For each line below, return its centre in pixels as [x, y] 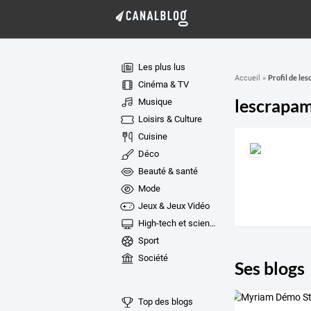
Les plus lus [160, 67]
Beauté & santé [167, 171]
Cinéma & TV [162, 84]
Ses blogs [269, 268]
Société [152, 258]
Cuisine [151, 136]
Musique [154, 102]
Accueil [247, 78]
